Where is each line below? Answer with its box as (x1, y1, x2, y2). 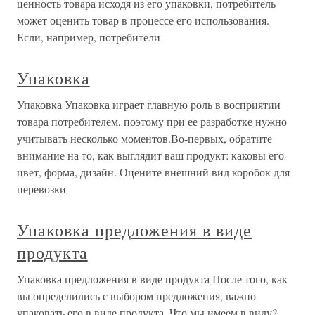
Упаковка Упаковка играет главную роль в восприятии (17, 97, 281, 112)
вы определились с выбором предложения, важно (17, 288, 256, 304)
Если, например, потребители (17, 30, 160, 45)
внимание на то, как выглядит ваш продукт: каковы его (17, 148, 284, 163)
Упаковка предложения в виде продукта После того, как (17, 271, 288, 287)
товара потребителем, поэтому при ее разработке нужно (17, 114, 287, 129)
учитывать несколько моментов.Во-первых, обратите (17, 131, 272, 146)
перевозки (17, 181, 66, 197)
